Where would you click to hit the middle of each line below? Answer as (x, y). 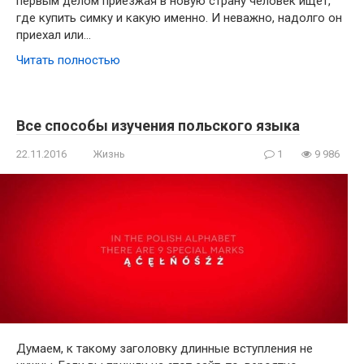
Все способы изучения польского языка (158, 126)
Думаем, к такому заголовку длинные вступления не (165, 348)
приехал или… (54, 35)
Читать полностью (68, 61)
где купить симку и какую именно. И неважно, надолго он (179, 18)
